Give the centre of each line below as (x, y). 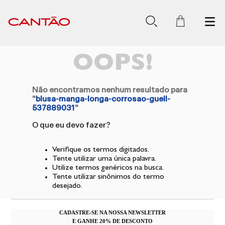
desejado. (67, 186)
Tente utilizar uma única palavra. (104, 159)
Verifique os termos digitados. (101, 150)
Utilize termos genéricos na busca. (108, 168)
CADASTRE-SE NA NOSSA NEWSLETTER (113, 212)
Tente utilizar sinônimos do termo (108, 177)
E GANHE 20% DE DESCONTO (113, 221)
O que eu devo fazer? (71, 125)
